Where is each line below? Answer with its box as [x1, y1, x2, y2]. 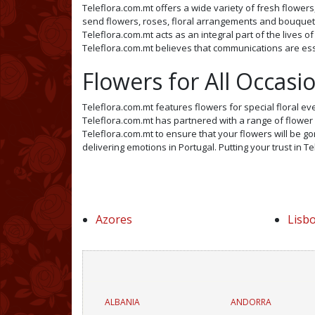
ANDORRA [231, 296, 272, 308]
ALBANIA [105, 296, 140, 308]
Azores [96, 212, 133, 227]
